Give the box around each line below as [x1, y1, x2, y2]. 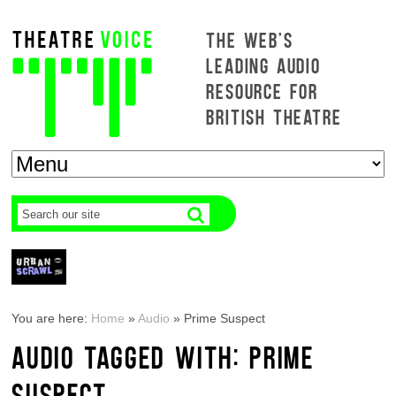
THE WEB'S [206, 27, 293, 52]
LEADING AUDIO [206, 52, 321, 78]
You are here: [11, 311, 92, 325]
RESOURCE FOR [206, 78, 319, 103]
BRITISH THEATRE [206, 103, 342, 129]
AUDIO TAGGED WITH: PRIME [11, 338, 315, 375]
